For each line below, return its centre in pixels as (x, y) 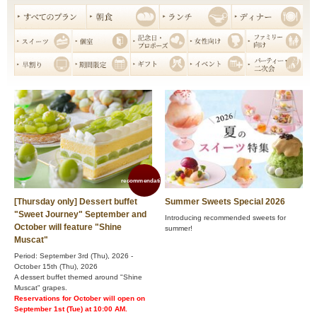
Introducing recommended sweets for (225, 218)
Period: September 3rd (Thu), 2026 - (74, 256)
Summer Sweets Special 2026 (225, 202)
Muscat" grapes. (41, 288)
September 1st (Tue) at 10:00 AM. (71, 309)
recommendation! (144, 180)
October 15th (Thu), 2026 (56, 267)
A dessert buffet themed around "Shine (78, 277)
